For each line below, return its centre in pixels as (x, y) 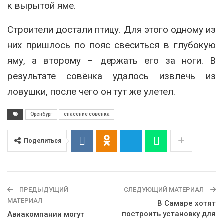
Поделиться (43, 141)
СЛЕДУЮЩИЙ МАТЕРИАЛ (165, 189)
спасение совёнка (87, 114)
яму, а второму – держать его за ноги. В (111, 60)
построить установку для (169, 213)
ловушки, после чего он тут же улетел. (91, 91)
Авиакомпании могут (46, 214)
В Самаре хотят (186, 203)
